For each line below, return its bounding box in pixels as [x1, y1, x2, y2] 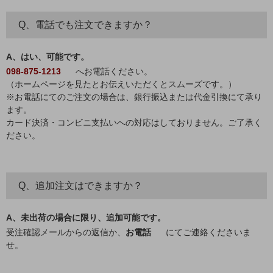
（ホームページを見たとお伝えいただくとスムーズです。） [6, 79, 236, 89]
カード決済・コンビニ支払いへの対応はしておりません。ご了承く [6, 117, 262, 127]
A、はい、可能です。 [6, 51, 89, 62]
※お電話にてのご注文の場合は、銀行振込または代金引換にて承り [6, 91, 262, 102]
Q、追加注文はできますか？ [18, 180, 143, 191]
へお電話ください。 [76, 66, 152, 76]
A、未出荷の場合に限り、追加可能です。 [6, 212, 166, 222]
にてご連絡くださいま [166, 227, 251, 237]
